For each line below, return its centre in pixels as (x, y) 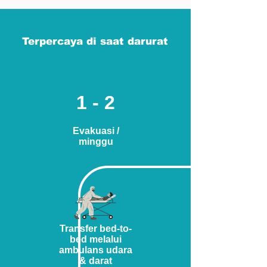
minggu (96, 142)
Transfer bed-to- (96, 229)
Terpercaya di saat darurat (95, 41)
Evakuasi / (96, 131)
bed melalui (96, 239)
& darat (96, 261)
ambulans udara (96, 250)
